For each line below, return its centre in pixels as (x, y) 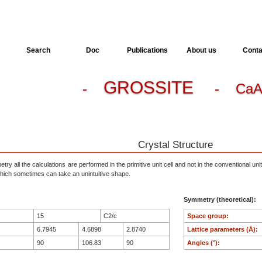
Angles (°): (204, 242)
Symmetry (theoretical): (221, 199)
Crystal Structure (177, 144)
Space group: (209, 216)
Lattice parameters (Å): (223, 229)
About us (201, 50)
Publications (147, 50)
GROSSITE (151, 87)
